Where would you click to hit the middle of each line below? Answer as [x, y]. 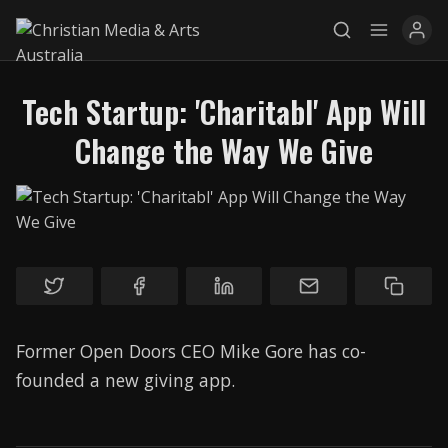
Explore [224, 196]
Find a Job [224, 369]
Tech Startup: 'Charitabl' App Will [224, 111]
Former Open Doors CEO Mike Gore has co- [191, 351]
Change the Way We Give [224, 150]
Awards [224, 326]
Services [224, 282]
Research [224, 412]
